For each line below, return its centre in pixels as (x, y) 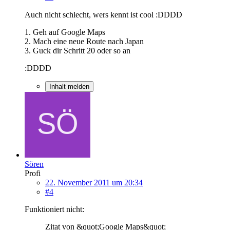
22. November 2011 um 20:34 (94, 182)
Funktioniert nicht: (54, 209)
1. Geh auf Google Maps (65, 32)
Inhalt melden (69, 86)
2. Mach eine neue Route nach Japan (84, 41)
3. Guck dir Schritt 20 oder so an (78, 50)
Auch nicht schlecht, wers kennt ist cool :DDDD (103, 14)
